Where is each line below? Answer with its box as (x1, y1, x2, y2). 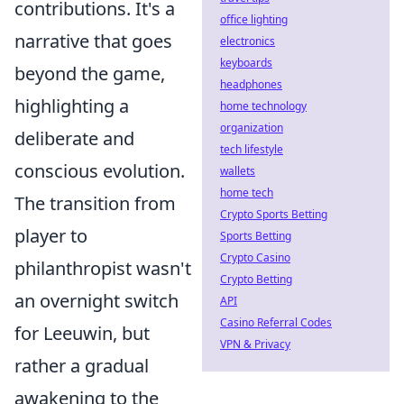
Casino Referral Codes (220, 315, 332, 330)
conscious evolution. (14, 159, 185, 183)
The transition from (14, 191, 176, 216)
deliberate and (14, 126, 134, 151)
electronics (220, 33, 275, 49)
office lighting (220, 12, 288, 27)
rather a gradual (14, 353, 149, 378)
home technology (220, 98, 307, 114)
